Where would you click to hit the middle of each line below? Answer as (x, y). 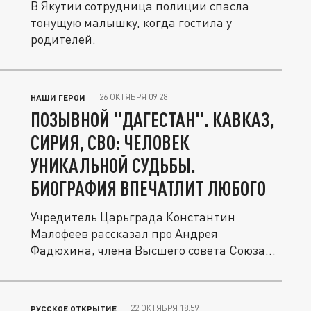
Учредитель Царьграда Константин (133, 217)
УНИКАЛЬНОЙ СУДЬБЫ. (113, 165)
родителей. (63, 39)
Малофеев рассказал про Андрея (124, 233)
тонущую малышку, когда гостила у (131, 22)
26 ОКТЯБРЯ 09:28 (133, 97)
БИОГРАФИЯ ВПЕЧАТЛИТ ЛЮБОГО (148, 188)
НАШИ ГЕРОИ (58, 97)
